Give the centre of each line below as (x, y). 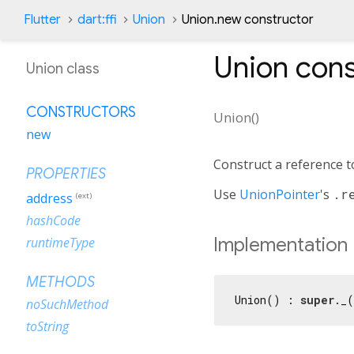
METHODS (60, 282)
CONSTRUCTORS (81, 112)
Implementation (281, 245)
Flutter (42, 20)
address (49, 199)
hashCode (53, 221)
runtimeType (60, 243)
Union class (63, 69)
